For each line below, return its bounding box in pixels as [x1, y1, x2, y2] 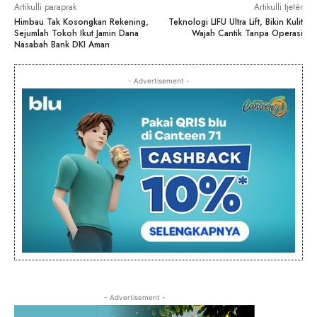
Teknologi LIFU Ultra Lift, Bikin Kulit [168, 15, 303, 28]
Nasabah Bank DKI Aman [14, 38, 110, 51]
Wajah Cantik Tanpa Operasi [191, 26, 303, 40]
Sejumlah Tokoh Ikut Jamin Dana [14, 26, 139, 40]
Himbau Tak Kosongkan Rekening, [14, 15, 149, 28]
